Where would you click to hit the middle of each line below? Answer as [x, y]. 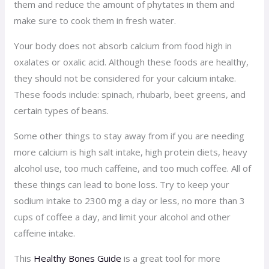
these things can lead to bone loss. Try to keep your [122, 184]
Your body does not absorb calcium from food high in [123, 45]
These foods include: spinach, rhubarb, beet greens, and [130, 94]
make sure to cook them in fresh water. [95, 20]
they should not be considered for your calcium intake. [125, 78]
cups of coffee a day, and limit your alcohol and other [122, 216]
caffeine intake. [45, 233]
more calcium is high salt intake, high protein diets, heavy [131, 152]
